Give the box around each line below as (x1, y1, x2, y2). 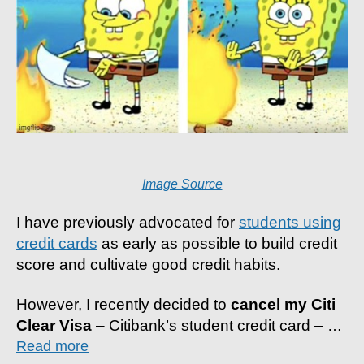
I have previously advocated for (16, 214, 239, 232)
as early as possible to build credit (97, 235, 337, 253)
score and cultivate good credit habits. (16, 256, 280, 274)
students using (239, 214, 341, 232)
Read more (16, 337, 89, 354)
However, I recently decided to (16, 295, 231, 313)
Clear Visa (16, 316, 92, 334)
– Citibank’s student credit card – (92, 316, 327, 334)
